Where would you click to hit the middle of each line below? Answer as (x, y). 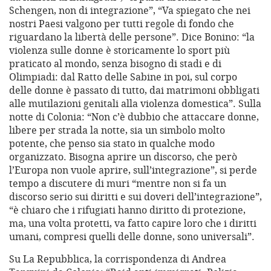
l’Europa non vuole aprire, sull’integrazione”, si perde (133, 170)
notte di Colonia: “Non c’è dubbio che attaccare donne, (134, 117)
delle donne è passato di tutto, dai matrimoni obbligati (134, 90)
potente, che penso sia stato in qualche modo (112, 144)
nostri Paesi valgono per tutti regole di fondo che (122, 24)
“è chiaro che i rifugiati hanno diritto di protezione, (127, 210)
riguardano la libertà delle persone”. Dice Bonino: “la (132, 37)
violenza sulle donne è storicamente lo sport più (119, 51)
